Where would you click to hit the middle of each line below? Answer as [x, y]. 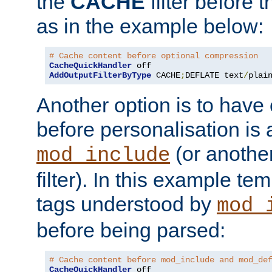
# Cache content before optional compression [154, 56]
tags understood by [127, 204]
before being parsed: [131, 230]
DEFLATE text [214, 75]
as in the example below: [150, 26]
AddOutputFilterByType [100, 75]
